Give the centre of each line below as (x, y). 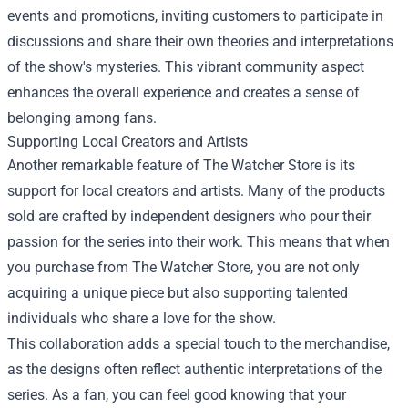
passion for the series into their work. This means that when (199, 241)
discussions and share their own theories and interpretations (200, 41)
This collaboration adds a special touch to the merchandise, (199, 343)
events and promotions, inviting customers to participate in (195, 15)
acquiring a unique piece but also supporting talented (178, 292)
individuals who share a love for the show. (142, 318)
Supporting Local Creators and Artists (127, 141)
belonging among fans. (82, 117)
